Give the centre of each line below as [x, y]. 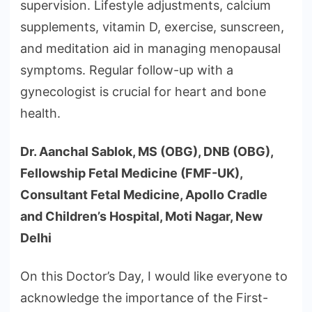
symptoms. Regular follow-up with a [127, 70]
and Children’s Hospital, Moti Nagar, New [141, 217]
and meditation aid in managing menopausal [150, 49]
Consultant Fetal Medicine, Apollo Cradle [144, 195]
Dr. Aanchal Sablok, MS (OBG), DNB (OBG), [147, 152]
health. [40, 114]
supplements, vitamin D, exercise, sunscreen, [152, 27]
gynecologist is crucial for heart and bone [143, 92]
